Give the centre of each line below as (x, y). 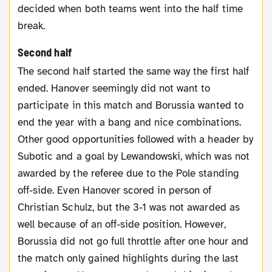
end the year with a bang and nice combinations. (129, 123)
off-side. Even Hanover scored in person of (115, 191)
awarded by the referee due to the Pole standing (128, 174)
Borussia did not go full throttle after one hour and (133, 242)
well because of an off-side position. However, (122, 225)
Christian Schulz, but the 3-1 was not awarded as (129, 208)
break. (32, 26)
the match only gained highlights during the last (128, 259)
